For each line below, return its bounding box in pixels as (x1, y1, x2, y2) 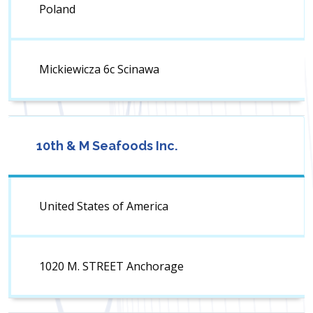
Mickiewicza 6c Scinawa (39, 61, 159, 78)
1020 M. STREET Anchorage (39, 259, 184, 275)
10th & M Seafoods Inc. (36, 138, 177, 154)
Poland (39, 1, 75, 17)
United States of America (39, 198, 168, 214)
